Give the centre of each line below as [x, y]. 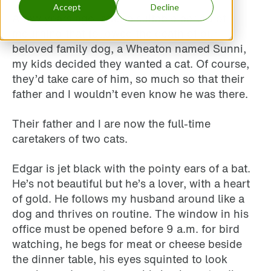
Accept [67, 7]
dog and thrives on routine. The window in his [130, 214]
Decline [165, 7]
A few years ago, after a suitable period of [119, 18]
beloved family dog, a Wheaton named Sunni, [129, 49]
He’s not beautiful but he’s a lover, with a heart [131, 184]
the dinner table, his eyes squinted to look [120, 259]
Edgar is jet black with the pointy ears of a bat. [131, 168]
